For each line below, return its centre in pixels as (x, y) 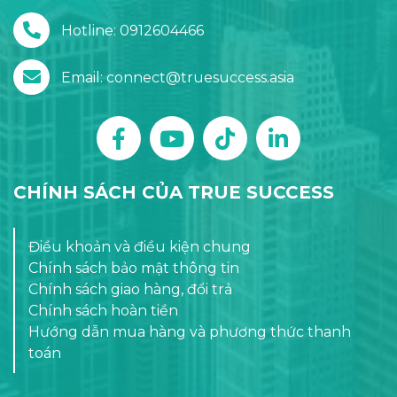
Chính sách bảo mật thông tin (134, 269)
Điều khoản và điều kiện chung (140, 247)
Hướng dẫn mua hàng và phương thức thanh (190, 332)
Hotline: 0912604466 (132, 30)
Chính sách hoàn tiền (103, 311)
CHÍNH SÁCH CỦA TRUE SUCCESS (174, 193)
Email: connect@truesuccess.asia (178, 77)
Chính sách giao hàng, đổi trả (130, 290)
